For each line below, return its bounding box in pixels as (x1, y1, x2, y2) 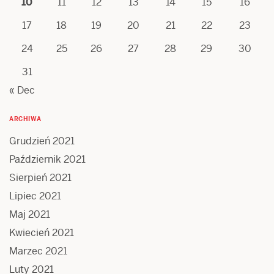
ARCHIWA (9, 115, 42, 124)
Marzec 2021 (9, 245, 67, 258)
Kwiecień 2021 (9, 226, 74, 240)
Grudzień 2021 (9, 135, 75, 148)
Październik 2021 (9, 153, 86, 166)
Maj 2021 (9, 208, 50, 221)
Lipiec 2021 (9, 190, 61, 203)
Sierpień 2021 (9, 171, 72, 185)
